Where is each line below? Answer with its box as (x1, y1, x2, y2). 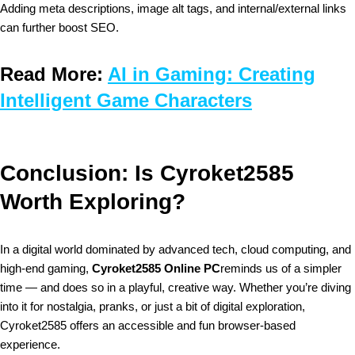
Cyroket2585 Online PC (92, 261, 220, 275)
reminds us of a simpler (220, 261, 342, 275)
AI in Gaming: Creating (108, 63, 315, 85)
